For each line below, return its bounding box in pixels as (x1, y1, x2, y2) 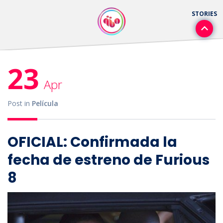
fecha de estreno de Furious (7, 150, 210, 170)
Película (32, 99, 58, 109)
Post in (7, 99, 32, 109)
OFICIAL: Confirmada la (7, 132, 177, 152)
